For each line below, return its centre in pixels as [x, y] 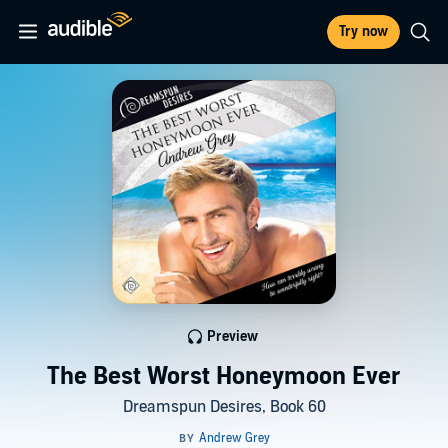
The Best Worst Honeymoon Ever [224, 376]
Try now [363, 31]
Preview [232, 336]
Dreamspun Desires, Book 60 [224, 407]
